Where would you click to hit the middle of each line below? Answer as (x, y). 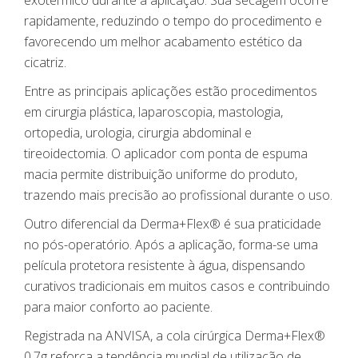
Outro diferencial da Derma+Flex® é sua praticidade (173, 224)
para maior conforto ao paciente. (118, 307)
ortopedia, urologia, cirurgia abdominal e (138, 133)
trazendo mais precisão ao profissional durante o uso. (178, 195)
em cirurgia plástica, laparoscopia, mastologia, (153, 112)
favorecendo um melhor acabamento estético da (163, 42)
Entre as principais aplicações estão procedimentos (171, 91)
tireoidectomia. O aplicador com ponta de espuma (166, 154)
